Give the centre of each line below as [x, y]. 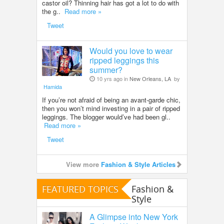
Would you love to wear [131, 51]
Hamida [53, 86]
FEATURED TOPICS [80, 189]
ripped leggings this [124, 60]
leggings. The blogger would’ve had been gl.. [106, 117]
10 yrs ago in [112, 78]
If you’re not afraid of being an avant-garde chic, [111, 100]
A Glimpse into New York [134, 217]
